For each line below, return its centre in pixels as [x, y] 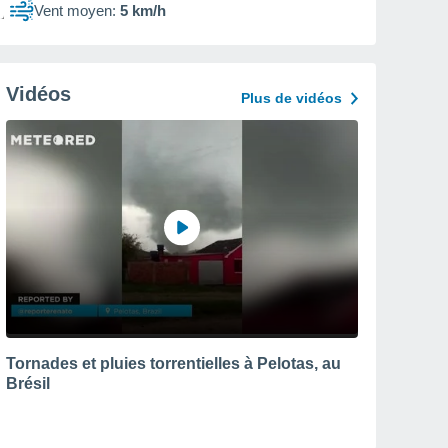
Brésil [28, 383]
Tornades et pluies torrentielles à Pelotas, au [173, 363]
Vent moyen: [75, 10]
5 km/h [143, 10]
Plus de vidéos [291, 98]
